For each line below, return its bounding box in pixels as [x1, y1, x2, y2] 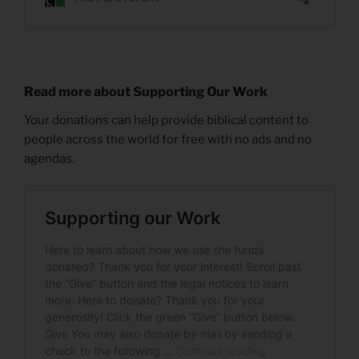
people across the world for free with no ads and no [24, 131, 312, 147]
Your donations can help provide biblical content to [24, 112, 309, 127]
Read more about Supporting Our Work [24, 83, 268, 99]
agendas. [24, 151, 75, 166]
